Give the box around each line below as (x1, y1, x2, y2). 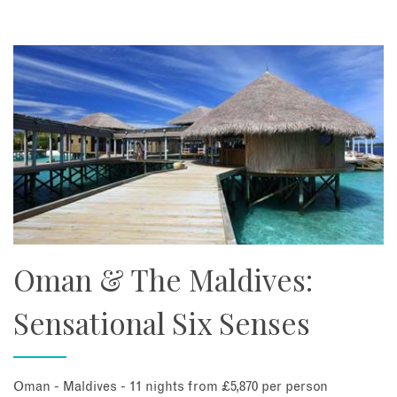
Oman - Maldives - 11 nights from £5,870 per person (13, 380, 328, 394)
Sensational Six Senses (13, 302, 310, 342)
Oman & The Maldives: (13, 259, 313, 299)
